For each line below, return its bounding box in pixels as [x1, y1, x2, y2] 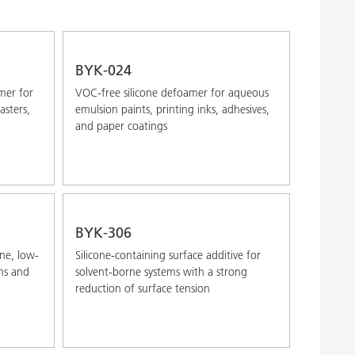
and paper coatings [74, 118, 167, 133]
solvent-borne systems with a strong [74, 264, 247, 279]
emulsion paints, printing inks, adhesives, [74, 101, 269, 116]
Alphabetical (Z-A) [82, 46, 166, 61]
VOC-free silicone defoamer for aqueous [74, 85, 269, 100]
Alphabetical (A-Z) [82, 18, 166, 33]
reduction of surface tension [74, 281, 210, 296]
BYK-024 [74, 60, 132, 79]
